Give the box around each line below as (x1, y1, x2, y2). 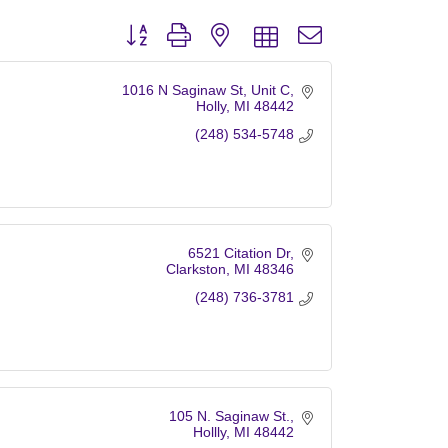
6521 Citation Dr (187, 244, 290, 261)
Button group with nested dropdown (115, 26, 341, 43)
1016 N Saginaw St (121, 81, 243, 98)
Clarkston (165, 260, 226, 277)
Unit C (250, 81, 290, 98)
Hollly (192, 423, 226, 440)
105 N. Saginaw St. (168, 407, 290, 424)
